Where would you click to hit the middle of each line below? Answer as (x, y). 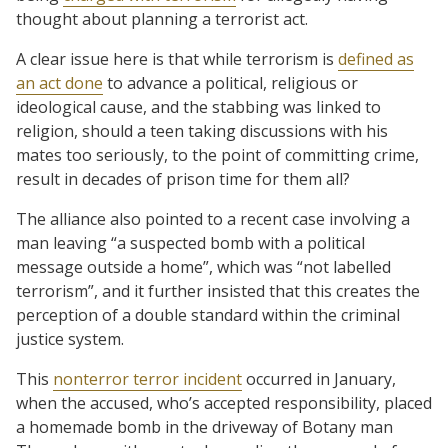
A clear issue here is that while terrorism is (177, 58)
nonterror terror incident (147, 378)
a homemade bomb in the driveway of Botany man (204, 426)
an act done (59, 82)
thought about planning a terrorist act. (162, 18)
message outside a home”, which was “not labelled (203, 266)
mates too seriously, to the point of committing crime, (217, 154)
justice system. (70, 338)
